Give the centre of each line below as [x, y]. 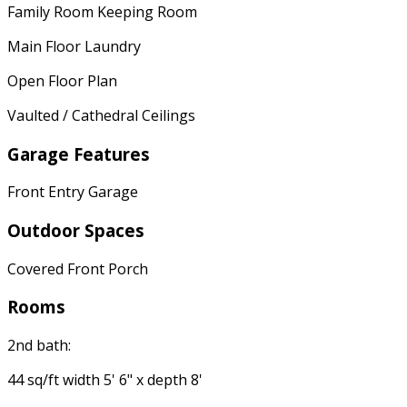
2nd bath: [39, 346]
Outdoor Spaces [76, 230]
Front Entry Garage [73, 192]
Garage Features [79, 154]
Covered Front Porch [78, 268]
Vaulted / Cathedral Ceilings [101, 115]
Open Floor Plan [62, 80]
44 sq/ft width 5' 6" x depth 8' [105, 380]
